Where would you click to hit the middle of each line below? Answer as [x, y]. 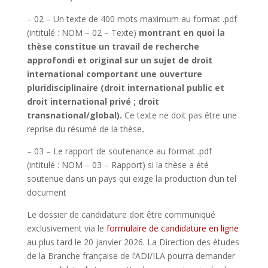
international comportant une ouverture [114, 74]
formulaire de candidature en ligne [172, 229]
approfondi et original [75, 60]
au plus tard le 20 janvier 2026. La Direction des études [133, 242]
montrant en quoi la [182, 33]
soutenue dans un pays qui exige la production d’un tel [131, 179]
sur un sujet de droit [168, 60]
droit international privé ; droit [93, 102]
